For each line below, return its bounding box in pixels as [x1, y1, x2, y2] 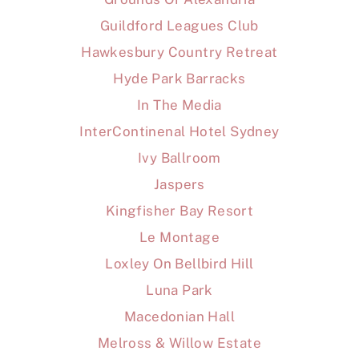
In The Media [137, 96, 222, 113]
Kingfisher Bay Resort [105, 202, 254, 219]
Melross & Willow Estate [97, 334, 262, 351]
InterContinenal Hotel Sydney [79, 123, 280, 139]
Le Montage [139, 228, 220, 245]
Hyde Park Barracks [113, 70, 246, 87]
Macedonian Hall [124, 308, 235, 325]
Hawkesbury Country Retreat [81, 43, 278, 60]
